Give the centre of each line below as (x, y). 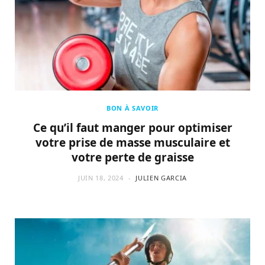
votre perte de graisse (132, 157)
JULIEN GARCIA (161, 177)
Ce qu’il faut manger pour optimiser (132, 127)
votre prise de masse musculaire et (132, 142)
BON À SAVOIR (132, 108)
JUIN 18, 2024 (101, 177)
